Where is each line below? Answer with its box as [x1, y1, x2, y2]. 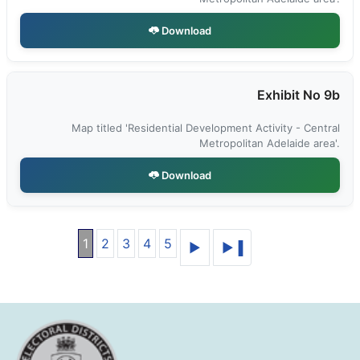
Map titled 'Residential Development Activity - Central [72, 121, 340, 134]
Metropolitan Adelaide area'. [199, 137, 340, 149]
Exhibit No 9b [257, 87, 340, 103]
